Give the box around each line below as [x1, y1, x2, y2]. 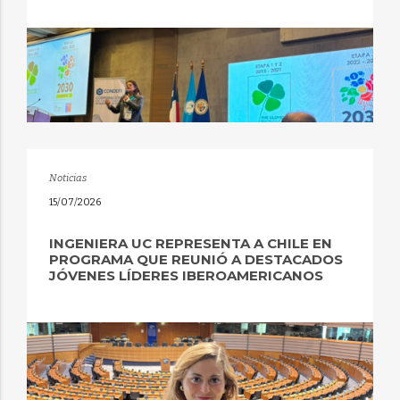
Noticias [48, 172, 87, 185]
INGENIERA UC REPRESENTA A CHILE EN [48, 234, 332, 252]
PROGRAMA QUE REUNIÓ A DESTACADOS [48, 250, 343, 268]
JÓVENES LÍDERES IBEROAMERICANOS [48, 266, 323, 284]
